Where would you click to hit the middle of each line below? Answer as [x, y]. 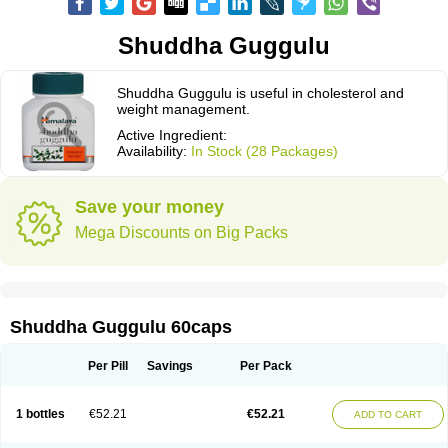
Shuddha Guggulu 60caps [121, 327]
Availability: [154, 151]
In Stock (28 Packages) [264, 151]
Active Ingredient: [172, 135]
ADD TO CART [388, 414]
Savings [170, 366]
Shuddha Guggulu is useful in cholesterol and [260, 93]
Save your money [149, 207]
